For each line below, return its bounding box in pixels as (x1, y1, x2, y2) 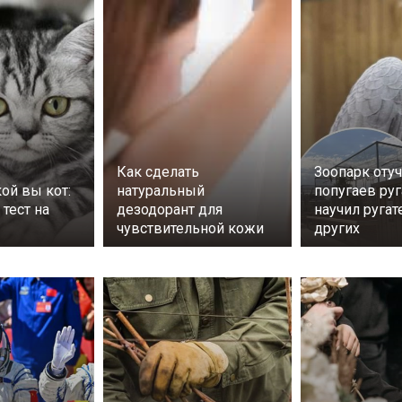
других (314, 219, 360, 237)
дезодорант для (117, 200, 223, 218)
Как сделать (117, 162, 199, 180)
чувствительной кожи (117, 219, 264, 237)
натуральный (117, 181, 205, 199)
